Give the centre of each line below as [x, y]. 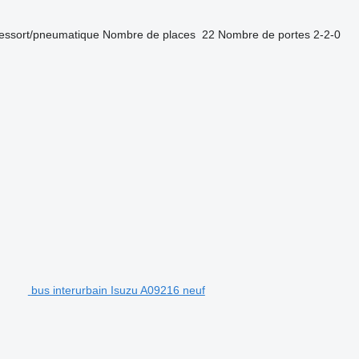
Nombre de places [149, 34]
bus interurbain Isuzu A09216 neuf [118, 290]
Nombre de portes [264, 34]
